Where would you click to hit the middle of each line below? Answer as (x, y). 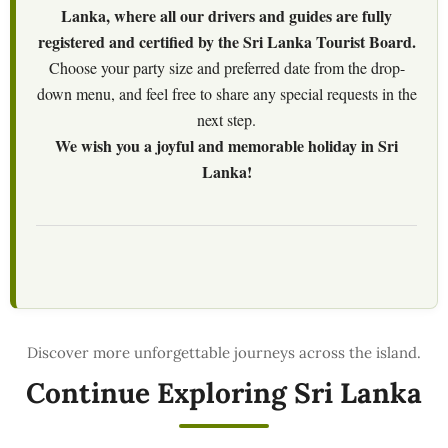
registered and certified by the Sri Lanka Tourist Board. (226, 42)
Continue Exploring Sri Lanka (224, 393)
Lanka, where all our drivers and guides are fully (226, 16)
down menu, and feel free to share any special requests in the (226, 94)
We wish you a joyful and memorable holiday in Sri (226, 146)
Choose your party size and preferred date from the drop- (226, 68)
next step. (226, 120)
